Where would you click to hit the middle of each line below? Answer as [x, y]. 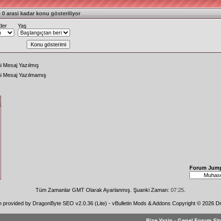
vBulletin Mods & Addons [141, 203]
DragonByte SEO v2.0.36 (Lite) [70, 203]
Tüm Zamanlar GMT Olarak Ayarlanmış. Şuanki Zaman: [103, 190]
